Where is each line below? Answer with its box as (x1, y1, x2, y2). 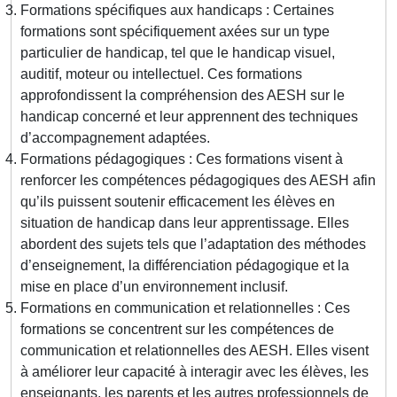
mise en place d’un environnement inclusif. (20, 279, 288, 295)
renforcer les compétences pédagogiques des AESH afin (20, 173, 376, 189)
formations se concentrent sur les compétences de (20, 322, 334, 338)
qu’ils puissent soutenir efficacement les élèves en (20, 194, 335, 210)
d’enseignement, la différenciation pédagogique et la (20, 258, 349, 274)
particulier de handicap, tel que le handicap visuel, (20, 45, 335, 61)
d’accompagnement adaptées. (20, 130, 210, 146)
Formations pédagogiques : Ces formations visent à (20, 152, 343, 167)
